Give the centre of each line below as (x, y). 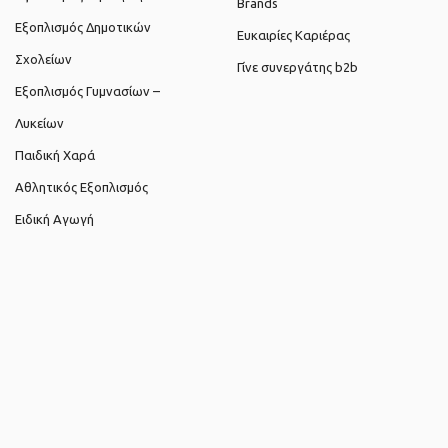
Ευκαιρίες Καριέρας (294, 35)
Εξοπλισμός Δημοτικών (83, 27)
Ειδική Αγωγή (55, 219)
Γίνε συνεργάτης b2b (298, 67)
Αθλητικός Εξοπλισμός (82, 187)
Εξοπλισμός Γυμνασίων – (88, 91)
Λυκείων (40, 123)
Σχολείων (44, 59)
